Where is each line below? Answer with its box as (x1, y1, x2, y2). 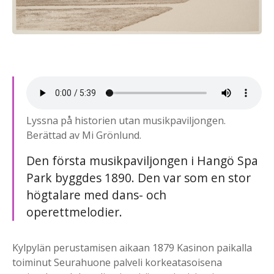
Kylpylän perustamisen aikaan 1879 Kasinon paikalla (12, 241, 252, 255)
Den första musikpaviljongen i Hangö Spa (26, 152, 258, 169)
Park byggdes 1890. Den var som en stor (26, 169, 251, 187)
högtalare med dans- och (26, 187, 166, 204)
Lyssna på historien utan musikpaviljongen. (26, 114, 226, 128)
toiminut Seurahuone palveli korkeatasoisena (12, 256, 222, 270)
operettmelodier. (26, 204, 122, 221)
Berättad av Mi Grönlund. (26, 128, 141, 143)
